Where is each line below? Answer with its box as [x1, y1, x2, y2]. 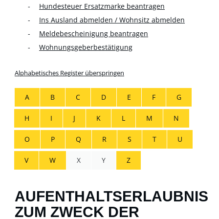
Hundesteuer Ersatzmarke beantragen [39, 1, 165, 11]
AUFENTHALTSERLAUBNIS [15, 188, 208, 204]
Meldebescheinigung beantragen [39, 28, 148, 38]
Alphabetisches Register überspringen [15, 68, 124, 77]
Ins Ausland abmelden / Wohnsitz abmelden [39, 15, 185, 24]
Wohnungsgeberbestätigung [39, 42, 132, 52]
